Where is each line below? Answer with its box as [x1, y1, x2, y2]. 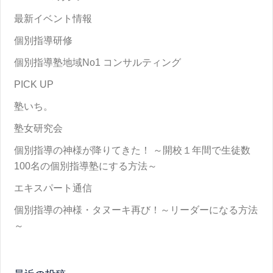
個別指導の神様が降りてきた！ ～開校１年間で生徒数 [14, 144, 251, 155]
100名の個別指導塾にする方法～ [14, 160, 158, 171]
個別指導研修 [14, 35, 73, 46]
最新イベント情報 [14, 13, 93, 24]
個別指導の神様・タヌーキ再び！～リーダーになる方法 [14, 204, 258, 215]
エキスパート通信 [14, 182, 93, 193]
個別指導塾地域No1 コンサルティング [14, 57, 182, 68]
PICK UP [14, 79, 54, 90]
